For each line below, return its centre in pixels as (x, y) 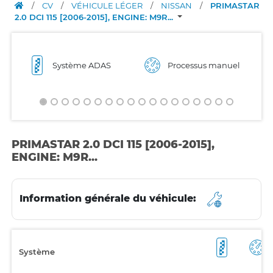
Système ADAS (82, 65)
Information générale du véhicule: (109, 198)
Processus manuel (204, 65)
